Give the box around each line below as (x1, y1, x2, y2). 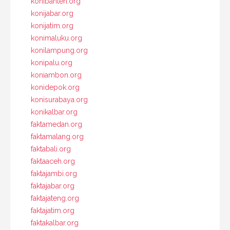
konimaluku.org (31, 33, 82, 42)
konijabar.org (31, 9, 73, 17)
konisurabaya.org (31, 95, 88, 104)
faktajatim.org (31, 206, 74, 215)
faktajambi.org (31, 169, 77, 178)
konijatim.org (31, 21, 73, 30)
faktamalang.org (31, 132, 84, 141)
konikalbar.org (31, 107, 78, 116)
